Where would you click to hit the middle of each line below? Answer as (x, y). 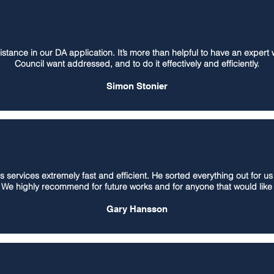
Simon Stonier (137, 86)
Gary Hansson (137, 209)
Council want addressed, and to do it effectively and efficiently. (137, 64)
